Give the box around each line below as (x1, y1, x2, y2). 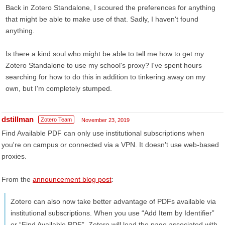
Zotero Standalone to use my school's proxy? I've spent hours (6, 61, 202, 69)
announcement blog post (33, 175, 111, 183)
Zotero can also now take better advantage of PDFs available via (11, 197, 216, 205)
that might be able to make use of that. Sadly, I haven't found (6, 15, 198, 23)
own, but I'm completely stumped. (6, 84, 112, 92)
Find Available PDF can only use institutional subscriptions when (2, 129, 204, 137)
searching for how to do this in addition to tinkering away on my (6, 73, 205, 81)
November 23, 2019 (81, 117, 130, 123)
